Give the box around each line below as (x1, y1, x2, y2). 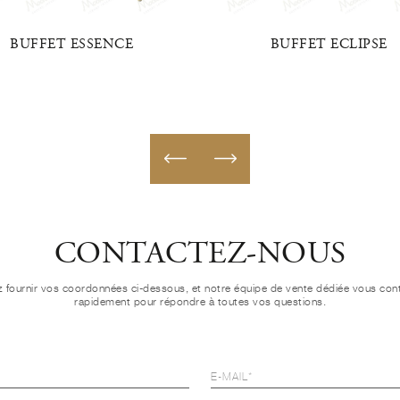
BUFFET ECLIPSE (270, 37, 387, 52)
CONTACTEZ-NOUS (54, 239, 346, 271)
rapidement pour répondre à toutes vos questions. (74, 294, 326, 308)
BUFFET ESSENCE (10, 37, 133, 52)
